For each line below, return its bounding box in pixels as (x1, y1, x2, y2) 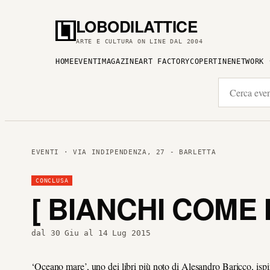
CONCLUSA (36, 177, 69, 184)
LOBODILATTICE (76, 15, 198, 37)
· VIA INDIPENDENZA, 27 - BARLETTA (58, 148, 216, 156)
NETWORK (231, 57, 265, 66)
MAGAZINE (101, 57, 139, 66)
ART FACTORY (139, 57, 190, 66)
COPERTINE (190, 57, 232, 66)
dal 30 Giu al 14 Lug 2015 (31, 228, 151, 237)
